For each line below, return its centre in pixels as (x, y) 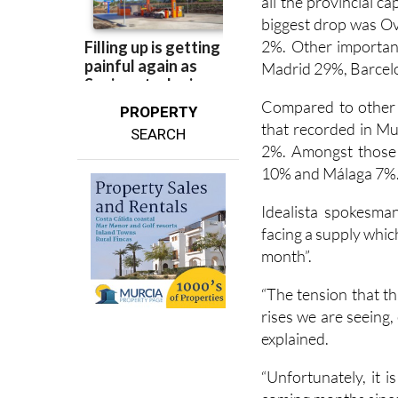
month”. (287, 255)
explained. (295, 338)
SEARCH (159, 134)
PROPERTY (158, 111)
